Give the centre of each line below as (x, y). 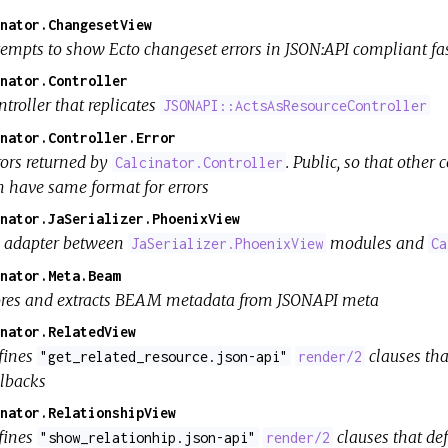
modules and (377, 242)
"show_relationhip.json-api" (147, 437)
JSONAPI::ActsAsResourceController (294, 105)
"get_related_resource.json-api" (163, 356)
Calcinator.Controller (198, 162)
